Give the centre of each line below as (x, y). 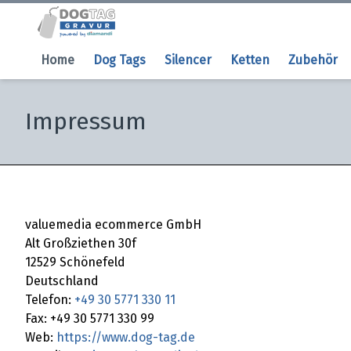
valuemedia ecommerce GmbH (113, 224)
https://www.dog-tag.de (126, 337)
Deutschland (62, 280)
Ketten (250, 60)
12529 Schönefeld (75, 262)
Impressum (86, 121)
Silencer (188, 60)
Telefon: (50, 299)
